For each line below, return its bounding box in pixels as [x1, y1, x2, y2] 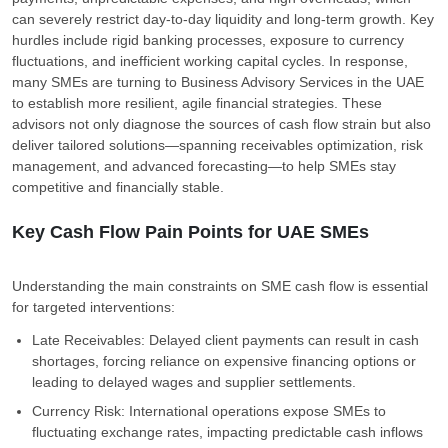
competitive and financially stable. [12, 179, 228, 195]
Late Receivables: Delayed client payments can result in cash [32, 332, 419, 348]
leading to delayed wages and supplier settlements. [32, 374, 360, 390]
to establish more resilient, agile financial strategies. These [12, 95, 382, 111]
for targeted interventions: [12, 299, 179, 315]
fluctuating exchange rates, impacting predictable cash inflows [32, 424, 423, 440]
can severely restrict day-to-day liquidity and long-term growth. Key [12, 11, 434, 27]
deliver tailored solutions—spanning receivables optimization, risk [12, 137, 423, 153]
